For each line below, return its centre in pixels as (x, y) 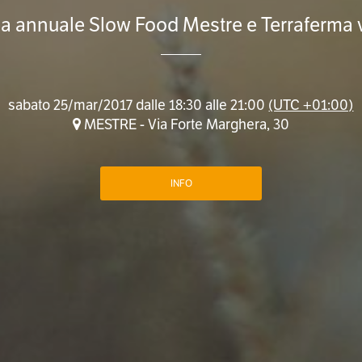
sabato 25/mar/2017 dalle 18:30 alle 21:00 (139, 105)
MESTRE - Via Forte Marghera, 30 (185, 125)
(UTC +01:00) (311, 105)
